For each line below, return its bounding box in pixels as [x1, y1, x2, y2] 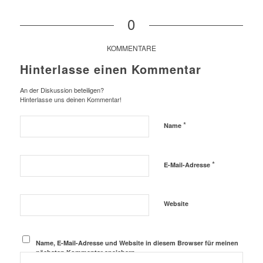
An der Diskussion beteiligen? [19, 85, 104, 95]
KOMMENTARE [106, 43, 156, 53]
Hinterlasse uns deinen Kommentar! [19, 95, 122, 104]
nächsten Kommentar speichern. [36, 248, 137, 257]
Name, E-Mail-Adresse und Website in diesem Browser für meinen [36, 238, 239, 248]
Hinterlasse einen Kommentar [19, 60, 201, 78]
